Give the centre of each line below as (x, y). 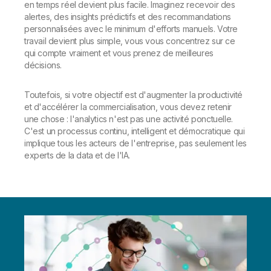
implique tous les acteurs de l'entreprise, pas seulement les (136, 143)
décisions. (43, 65)
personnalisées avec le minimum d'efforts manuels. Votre (131, 29)
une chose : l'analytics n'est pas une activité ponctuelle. (129, 119)
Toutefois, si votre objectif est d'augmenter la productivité (134, 95)
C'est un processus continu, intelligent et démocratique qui (135, 131)
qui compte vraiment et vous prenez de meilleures (119, 53)
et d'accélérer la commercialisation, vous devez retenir (128, 107)
